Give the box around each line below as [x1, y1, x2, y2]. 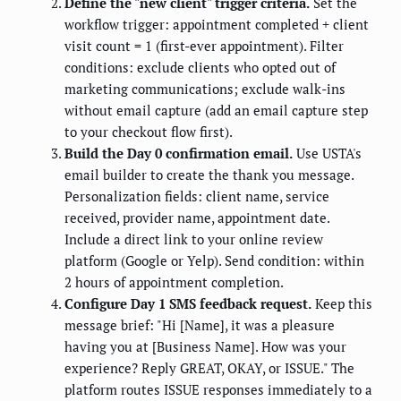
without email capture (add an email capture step [64, 101, 368, 120]
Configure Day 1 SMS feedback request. [64, 294, 311, 313]
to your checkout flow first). [64, 123, 233, 141]
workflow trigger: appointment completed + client [64, 15, 369, 34]
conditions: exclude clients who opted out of [64, 58, 336, 77]
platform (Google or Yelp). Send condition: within [64, 252, 364, 270]
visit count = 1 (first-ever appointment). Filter [64, 37, 344, 55]
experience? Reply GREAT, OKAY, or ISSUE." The [64, 359, 354, 378]
